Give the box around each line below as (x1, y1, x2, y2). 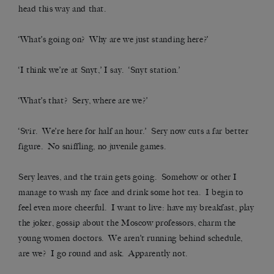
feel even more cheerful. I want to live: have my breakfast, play (18, 202, 254, 213)
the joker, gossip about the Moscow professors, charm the (18, 218, 236, 229)
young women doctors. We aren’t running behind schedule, (18, 233, 243, 244)
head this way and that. (18, 4, 106, 15)
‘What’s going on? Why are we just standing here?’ (18, 34, 209, 45)
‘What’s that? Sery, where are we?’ (18, 95, 148, 106)
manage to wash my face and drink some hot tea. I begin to (18, 187, 244, 198)
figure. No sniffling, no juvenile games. (18, 141, 166, 152)
